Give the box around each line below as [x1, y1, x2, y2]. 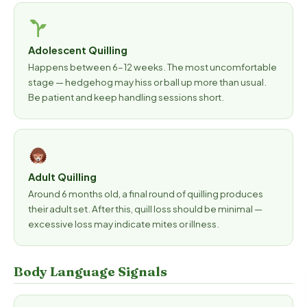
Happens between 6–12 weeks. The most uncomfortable [28, 61, 277, 73]
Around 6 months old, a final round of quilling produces [28, 188, 263, 199]
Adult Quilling [28, 171, 97, 183]
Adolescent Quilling [28, 44, 127, 56]
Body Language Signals [14, 264, 167, 280]
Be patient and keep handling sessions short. [28, 91, 224, 103]
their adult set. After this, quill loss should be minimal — [28, 203, 262, 214]
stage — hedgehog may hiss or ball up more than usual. [28, 76, 267, 88]
